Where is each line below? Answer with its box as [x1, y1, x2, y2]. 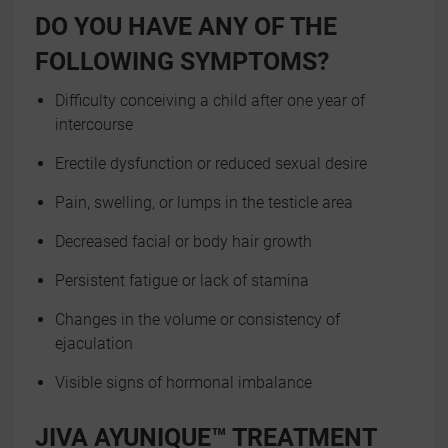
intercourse [55, 115, 133, 134]
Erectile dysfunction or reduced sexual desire [55, 154, 367, 173]
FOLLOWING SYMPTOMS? [35, 47, 329, 76]
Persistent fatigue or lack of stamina [55, 271, 309, 290]
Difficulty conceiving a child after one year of [55, 91, 365, 110]
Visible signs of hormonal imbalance [55, 373, 312, 392]
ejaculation [55, 334, 133, 353]
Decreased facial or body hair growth [55, 232, 312, 251]
